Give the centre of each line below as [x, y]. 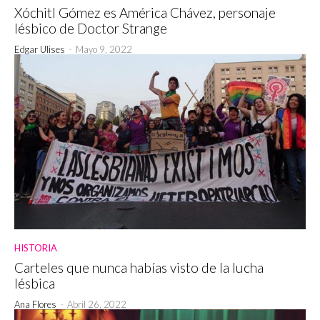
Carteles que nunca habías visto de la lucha [139, 267]
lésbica [35, 283]
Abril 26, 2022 [97, 304]
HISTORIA [36, 247]
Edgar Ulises [40, 49]
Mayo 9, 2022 [104, 49]
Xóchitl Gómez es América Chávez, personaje [145, 12]
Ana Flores [35, 304]
